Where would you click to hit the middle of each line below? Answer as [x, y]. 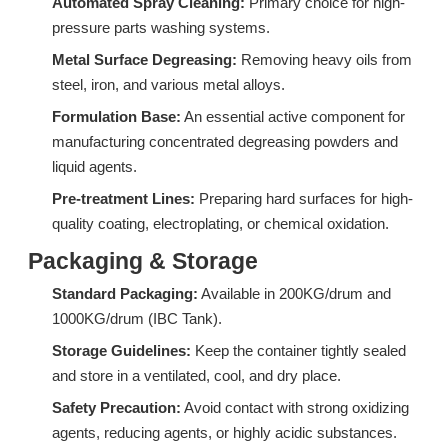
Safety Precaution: [116, 407]
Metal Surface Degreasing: [144, 59]
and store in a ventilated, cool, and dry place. [196, 375]
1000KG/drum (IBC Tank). [137, 318]
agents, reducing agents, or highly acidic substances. [224, 432]
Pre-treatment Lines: [123, 198]
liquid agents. [94, 166]
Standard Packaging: [125, 293]
